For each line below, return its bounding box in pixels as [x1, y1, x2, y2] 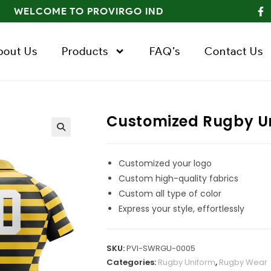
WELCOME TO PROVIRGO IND [14, 5, 165, 17]
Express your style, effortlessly [118, 203, 244, 215]
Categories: [106, 256, 158, 269]
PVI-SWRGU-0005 [126, 243, 195, 255]
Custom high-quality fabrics [118, 172, 238, 185]
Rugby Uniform [157, 256, 215, 269]
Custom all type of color [118, 188, 221, 200]
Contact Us [204, 45, 264, 59]
